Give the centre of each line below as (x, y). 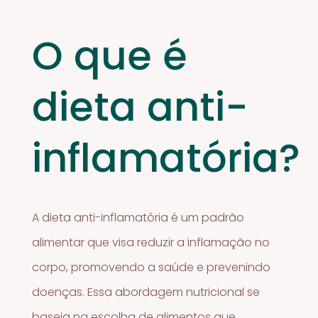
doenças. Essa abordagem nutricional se (146, 292)
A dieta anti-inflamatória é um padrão (138, 218)
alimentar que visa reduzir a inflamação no (151, 243)
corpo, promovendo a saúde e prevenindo (152, 268)
